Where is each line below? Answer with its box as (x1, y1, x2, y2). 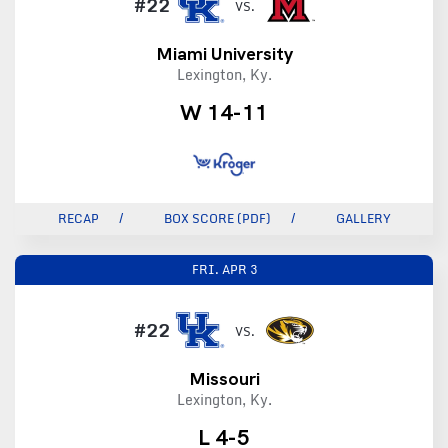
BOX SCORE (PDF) (163, 208, 271, 228)
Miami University (155, 42, 293, 66)
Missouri (188, 366, 260, 390)
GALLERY (335, 208, 391, 228)
